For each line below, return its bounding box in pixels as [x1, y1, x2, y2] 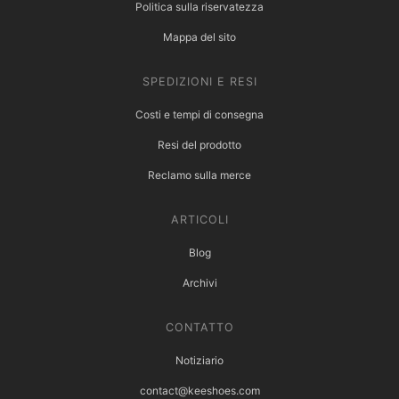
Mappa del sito [163, 30, 236, 45]
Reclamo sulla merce [148, 168, 251, 183]
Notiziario [175, 354, 224, 368]
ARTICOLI [170, 213, 229, 227]
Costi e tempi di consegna [135, 108, 264, 122]
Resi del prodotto [158, 138, 241, 152]
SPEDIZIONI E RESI [142, 75, 257, 89]
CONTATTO [165, 321, 234, 335]
